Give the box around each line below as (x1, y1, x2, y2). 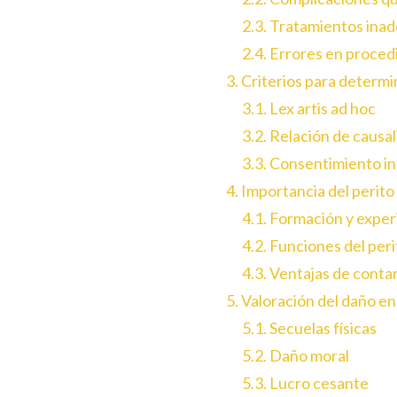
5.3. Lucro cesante (242, 372, 370, 393)
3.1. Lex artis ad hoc (242, 97, 377, 118)
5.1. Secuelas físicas (242, 317, 378, 338)
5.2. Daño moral (242, 345, 350, 365)
